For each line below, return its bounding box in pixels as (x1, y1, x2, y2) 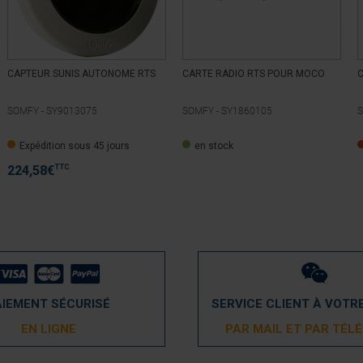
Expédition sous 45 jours (19, 140, 130, 152)
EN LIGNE (20, 322, 76, 337)
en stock (194, 140, 233, 152)
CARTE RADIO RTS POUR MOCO (182, 68, 325, 80)
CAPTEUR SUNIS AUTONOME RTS (7, 68, 156, 80)
